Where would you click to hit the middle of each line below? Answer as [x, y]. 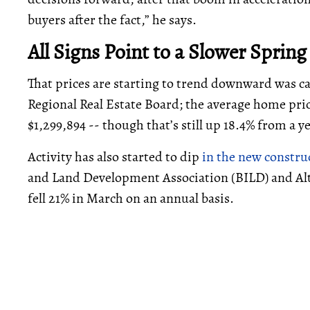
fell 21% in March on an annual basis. [131, 198]
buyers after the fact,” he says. [112, 20]
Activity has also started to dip [115, 157]
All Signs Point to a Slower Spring [167, 52]
